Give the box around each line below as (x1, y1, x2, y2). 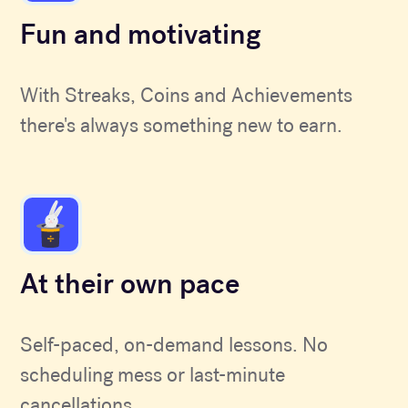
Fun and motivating (20, 16, 262, 52)
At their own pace (20, 266, 240, 301)
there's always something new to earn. (20, 112, 343, 138)
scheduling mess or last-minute (20, 362, 286, 387)
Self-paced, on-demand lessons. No (20, 331, 329, 357)
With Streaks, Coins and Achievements (20, 82, 353, 107)
